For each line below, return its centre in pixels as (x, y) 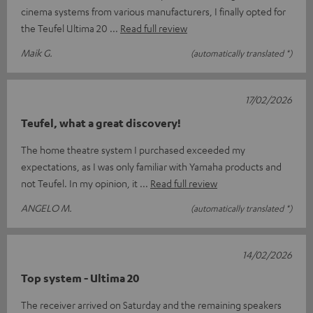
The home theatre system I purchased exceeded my (133, 149)
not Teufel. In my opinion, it (80, 183)
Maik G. (37, 52)
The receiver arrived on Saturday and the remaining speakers (151, 304)
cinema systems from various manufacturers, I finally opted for (153, 11)
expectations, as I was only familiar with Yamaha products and (151, 166)
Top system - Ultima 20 (80, 278)
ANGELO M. (46, 207)
